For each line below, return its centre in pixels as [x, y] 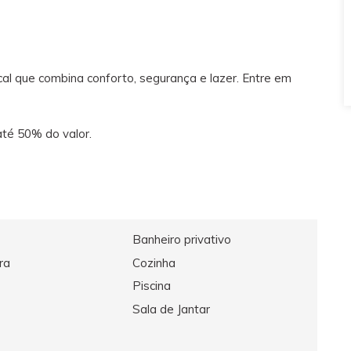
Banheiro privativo [181, 240]
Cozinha [154, 262]
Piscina [151, 286]
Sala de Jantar [171, 309]
